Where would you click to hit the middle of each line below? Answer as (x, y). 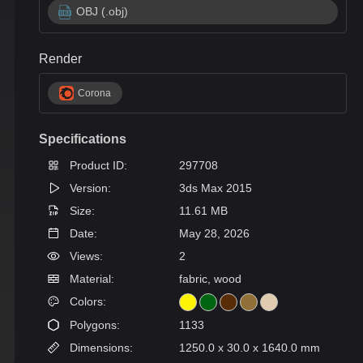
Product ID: (97, 165)
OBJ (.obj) (102, 11)
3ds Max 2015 (216, 188)
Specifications (83, 139)
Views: (85, 256)
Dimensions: (100, 348)
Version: (89, 188)
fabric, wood (210, 279)
